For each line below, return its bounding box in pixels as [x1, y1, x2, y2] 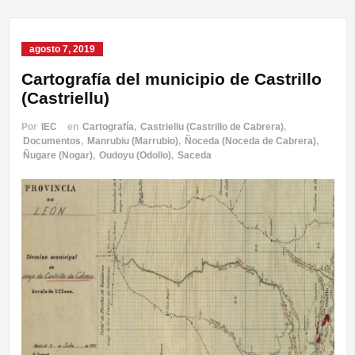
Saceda [177, 149, 212, 161]
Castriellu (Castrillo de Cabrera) [139, 120, 284, 132]
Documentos [22, 135, 81, 147]
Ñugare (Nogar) [22, 149, 93, 161]
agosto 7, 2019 [29, 43, 95, 55]
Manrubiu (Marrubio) [86, 135, 178, 147]
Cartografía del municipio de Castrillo [21, 69, 322, 88]
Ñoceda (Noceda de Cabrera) [184, 135, 316, 147]
